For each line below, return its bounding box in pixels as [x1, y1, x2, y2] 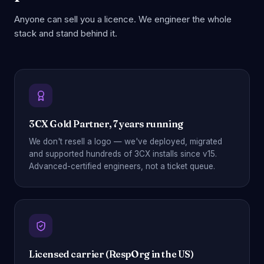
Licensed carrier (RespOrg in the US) [29, 248, 194, 260]
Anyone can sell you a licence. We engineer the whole [14, 14, 232, 25]
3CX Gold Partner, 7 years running [29, 118, 183, 130]
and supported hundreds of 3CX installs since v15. [29, 149, 217, 159]
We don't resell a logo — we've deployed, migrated [29, 137, 222, 146]
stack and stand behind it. [14, 28, 117, 39]
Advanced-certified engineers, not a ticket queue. [29, 161, 215, 171]
